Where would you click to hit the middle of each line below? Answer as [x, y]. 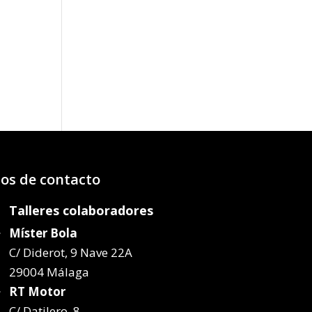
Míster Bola [43, 233]
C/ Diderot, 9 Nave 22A [70, 252]
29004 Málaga [49, 272]
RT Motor [37, 291]
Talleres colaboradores [81, 210]
